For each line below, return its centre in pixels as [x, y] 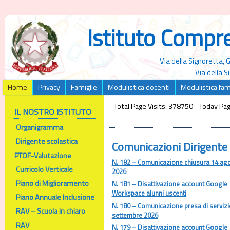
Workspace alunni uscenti [149, 193]
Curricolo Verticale [44, 169]
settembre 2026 [135, 215]
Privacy [49, 87]
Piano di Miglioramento [47, 183]
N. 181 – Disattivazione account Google [169, 184]
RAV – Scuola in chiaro [45, 211]
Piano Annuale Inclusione [50, 197]
